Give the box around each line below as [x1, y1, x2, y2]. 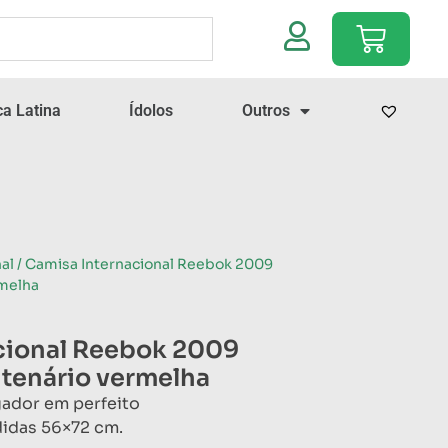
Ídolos [129, 100, 174, 120]
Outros [242, 100, 291, 120]
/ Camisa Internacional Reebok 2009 [14, 254, 273, 273]
